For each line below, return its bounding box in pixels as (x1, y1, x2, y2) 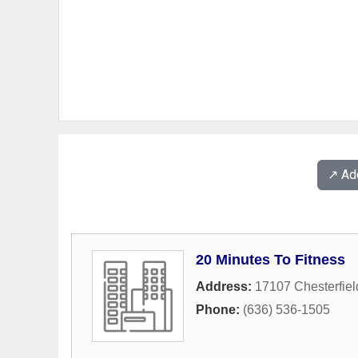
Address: (196, 280, 255, 293)
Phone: (196, 303, 243, 316)
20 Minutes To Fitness (196, 252, 345, 268)
